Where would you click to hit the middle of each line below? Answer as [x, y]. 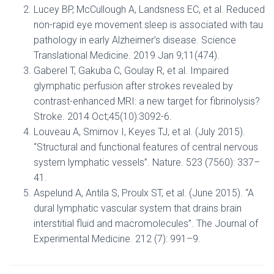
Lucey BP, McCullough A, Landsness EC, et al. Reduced [149, 9]
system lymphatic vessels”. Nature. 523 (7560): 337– [147, 162]
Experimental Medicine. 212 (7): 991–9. [117, 239]
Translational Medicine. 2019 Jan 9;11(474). [127, 55]
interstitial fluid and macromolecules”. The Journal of [146, 224]
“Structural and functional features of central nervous [146, 147]
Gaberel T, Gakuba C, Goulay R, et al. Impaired [131, 71]
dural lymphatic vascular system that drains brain [138, 208]
